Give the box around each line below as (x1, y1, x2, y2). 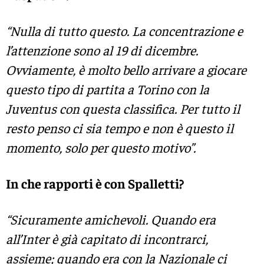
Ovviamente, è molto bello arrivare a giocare (6, 61, 246, 78)
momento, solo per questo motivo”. (6, 139, 196, 156)
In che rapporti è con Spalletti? (6, 175, 184, 192)
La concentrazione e (132, 22, 243, 39)
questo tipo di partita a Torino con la (6, 81, 209, 98)
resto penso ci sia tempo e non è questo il (6, 120, 233, 137)
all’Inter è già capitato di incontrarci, (6, 230, 208, 247)
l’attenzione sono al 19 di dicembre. (6, 42, 198, 59)
